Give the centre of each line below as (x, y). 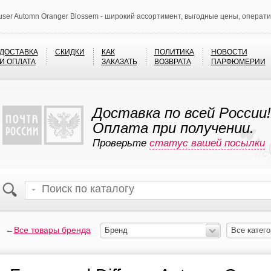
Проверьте (121, 143)
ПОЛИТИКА (174, 52)
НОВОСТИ (229, 52)
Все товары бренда (52, 230)
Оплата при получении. (173, 128)
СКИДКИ (70, 52)
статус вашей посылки (207, 143)
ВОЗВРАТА (172, 62)
